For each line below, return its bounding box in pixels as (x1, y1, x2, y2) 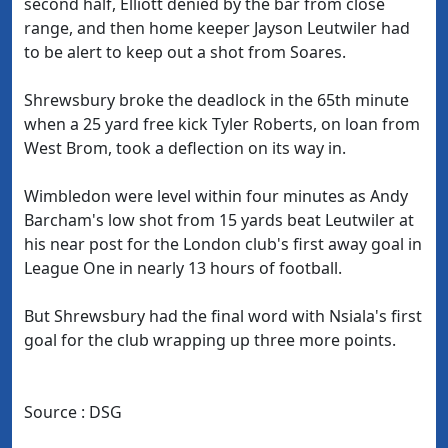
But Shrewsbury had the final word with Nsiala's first (24, 305, 422, 327)
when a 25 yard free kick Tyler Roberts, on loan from (24, 113, 420, 135)
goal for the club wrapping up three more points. (24, 329, 396, 351)
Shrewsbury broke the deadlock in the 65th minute (24, 89, 409, 111)
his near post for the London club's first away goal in (24, 233, 422, 255)
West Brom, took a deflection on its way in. (24, 137, 346, 159)
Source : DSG (24, 401, 122, 423)
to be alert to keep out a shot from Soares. (24, 41, 346, 63)
